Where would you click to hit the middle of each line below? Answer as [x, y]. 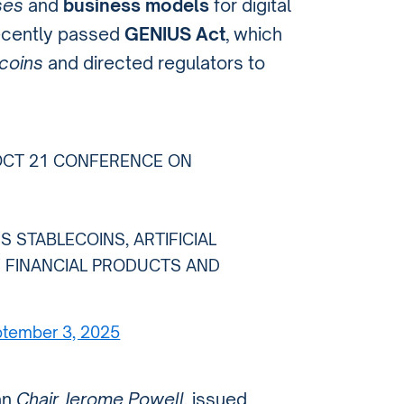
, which [254, 34]
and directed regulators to [154, 63]
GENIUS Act [175, 34]
